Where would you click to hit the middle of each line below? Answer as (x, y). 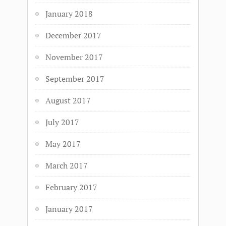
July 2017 (62, 122)
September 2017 (75, 79)
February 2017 (71, 187)
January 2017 (69, 209)
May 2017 (63, 144)
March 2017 (67, 165)
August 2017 (68, 100)
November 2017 (74, 57)
